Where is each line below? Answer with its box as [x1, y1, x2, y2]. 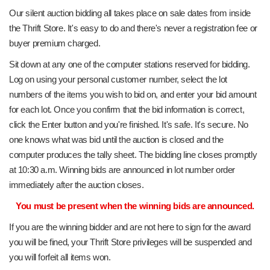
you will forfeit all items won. [9, 252, 111, 262]
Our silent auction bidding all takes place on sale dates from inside [9, 8, 251, 18]
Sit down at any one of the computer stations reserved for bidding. [9, 59, 250, 69]
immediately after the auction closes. [9, 180, 144, 190]
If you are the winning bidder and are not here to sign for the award [9, 222, 251, 232]
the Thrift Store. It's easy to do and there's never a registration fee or [9, 23, 257, 33]
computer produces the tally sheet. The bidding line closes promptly [9, 149, 257, 160]
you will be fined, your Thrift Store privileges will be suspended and [9, 237, 252, 247]
